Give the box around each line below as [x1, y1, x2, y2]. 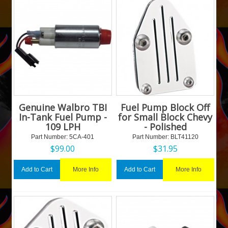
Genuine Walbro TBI [18, 101, 107, 113]
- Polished [144, 120, 187, 133]
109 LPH [45, 120, 80, 133]
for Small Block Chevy [118, 110, 213, 123]
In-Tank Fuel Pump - [18, 110, 107, 123]
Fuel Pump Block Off [121, 101, 210, 113]
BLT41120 [168, 133, 198, 140]
